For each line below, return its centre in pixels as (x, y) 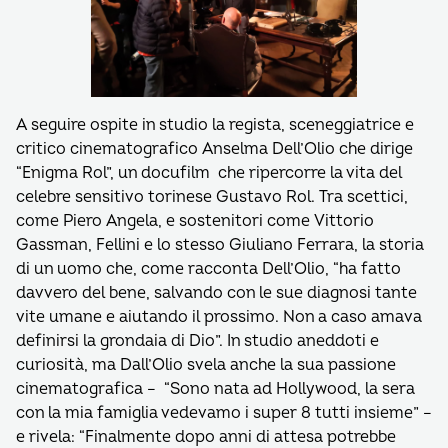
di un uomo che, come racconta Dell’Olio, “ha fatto (208, 269)
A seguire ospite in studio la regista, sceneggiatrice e (215, 125)
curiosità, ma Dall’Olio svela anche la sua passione (206, 365)
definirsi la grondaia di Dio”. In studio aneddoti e (197, 341)
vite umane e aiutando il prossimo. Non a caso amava (219, 317)
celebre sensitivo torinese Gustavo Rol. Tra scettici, (212, 197)
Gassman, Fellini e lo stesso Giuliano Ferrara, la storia (220, 245)
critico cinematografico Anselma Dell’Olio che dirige (214, 149)
